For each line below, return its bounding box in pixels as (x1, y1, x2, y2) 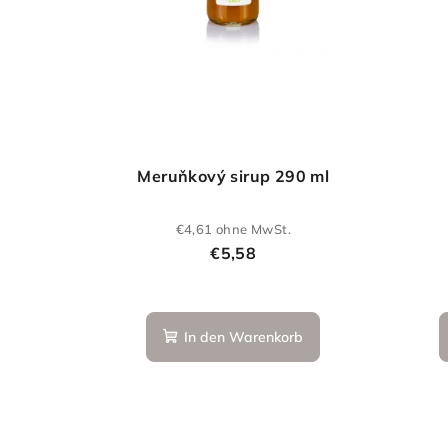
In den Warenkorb (184, 328, 304, 346)
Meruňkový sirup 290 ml (137, 166, 330, 186)
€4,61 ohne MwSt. (175, 221, 291, 237)
